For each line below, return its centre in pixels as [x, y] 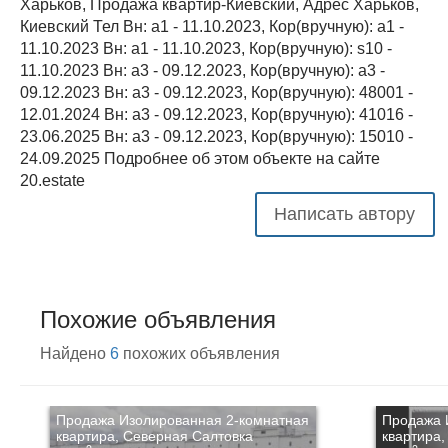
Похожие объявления [158, 319]
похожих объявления [199, 353]
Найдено [75, 353]
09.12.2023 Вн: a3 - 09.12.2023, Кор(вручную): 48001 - [216, 92]
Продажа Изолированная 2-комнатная [182, 420]
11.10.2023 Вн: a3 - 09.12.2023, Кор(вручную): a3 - [202, 70]
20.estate [52, 180]
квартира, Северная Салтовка [154, 436]
